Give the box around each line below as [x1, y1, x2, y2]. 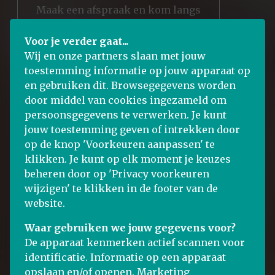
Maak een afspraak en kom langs [36, 3, 201, 16]
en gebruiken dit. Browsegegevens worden [25, 79, 236, 91]
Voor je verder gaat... [25, 35, 128, 47]
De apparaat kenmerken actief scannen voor [25, 236, 245, 249]
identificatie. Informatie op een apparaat [25, 251, 226, 263]
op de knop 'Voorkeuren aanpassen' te [25, 138, 215, 150]
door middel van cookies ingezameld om [25, 94, 227, 106]
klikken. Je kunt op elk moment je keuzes [25, 153, 231, 165]
